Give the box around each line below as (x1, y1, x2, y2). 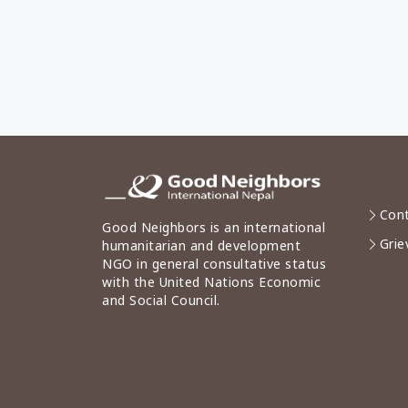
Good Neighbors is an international (102, 219, 325, 237)
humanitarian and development (102, 237, 301, 255)
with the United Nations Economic (102, 273, 321, 291)
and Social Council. (102, 291, 220, 310)
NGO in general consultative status (102, 255, 326, 273)
